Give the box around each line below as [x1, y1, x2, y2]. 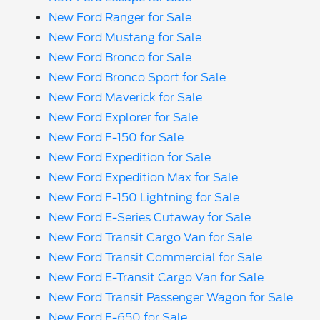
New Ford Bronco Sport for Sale [49, 71, 226, 84]
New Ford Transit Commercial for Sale [49, 251, 263, 264]
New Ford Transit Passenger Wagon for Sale [49, 291, 294, 304]
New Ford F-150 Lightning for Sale [49, 191, 240, 204]
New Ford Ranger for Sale [49, 11, 192, 24]
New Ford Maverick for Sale [49, 91, 203, 104]
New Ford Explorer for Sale [49, 111, 199, 124]
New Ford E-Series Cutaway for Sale [49, 211, 251, 224]
